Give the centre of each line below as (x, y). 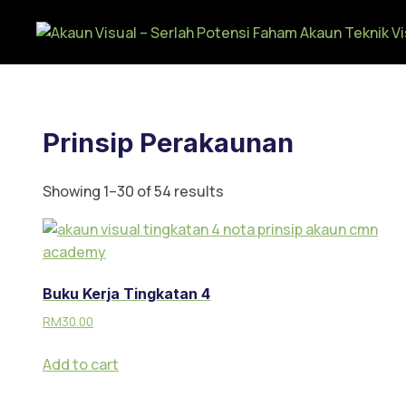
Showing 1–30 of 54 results (133, 191)
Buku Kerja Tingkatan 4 (126, 294)
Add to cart (81, 364)
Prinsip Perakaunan (168, 143)
